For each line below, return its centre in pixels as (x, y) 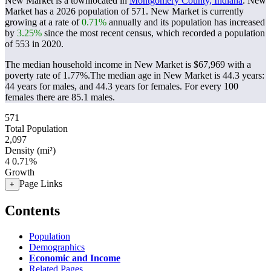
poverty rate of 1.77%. (47, 75)
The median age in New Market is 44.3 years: (177, 75)
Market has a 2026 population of (68, 11)
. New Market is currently (195, 11)
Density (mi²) (30, 150)
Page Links (41, 184)
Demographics (57, 247)
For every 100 (211, 86)
